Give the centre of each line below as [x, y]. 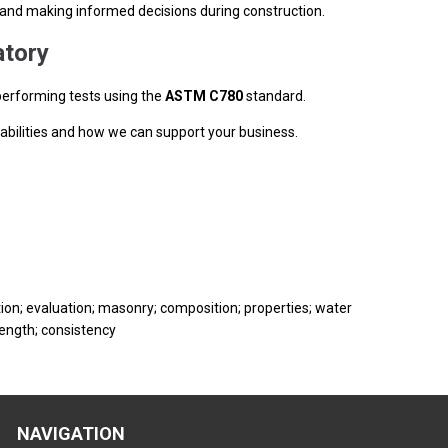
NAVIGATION [70, 433]
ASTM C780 [204, 96]
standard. [274, 96]
